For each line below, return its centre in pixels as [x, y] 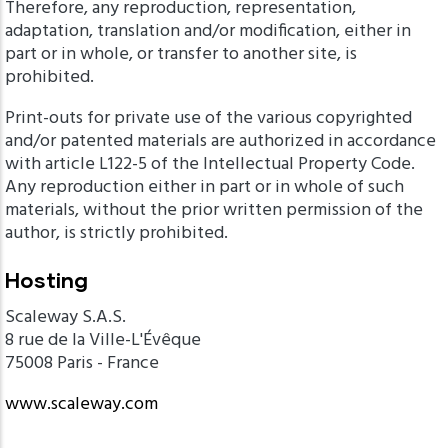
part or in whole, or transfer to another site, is [181, 54]
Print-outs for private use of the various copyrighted [208, 118]
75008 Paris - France [82, 363]
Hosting [46, 280]
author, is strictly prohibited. [116, 233]
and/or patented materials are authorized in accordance [220, 141]
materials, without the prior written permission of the [214, 210]
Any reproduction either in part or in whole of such [204, 187]
